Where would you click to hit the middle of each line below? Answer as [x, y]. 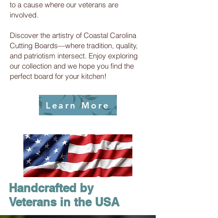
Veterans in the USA [64, 202]
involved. [24, 15]
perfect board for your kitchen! [59, 76]
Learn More [78, 105]
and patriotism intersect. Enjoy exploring [74, 56]
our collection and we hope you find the [72, 66]
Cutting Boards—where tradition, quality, [74, 46]
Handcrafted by [51, 188]
